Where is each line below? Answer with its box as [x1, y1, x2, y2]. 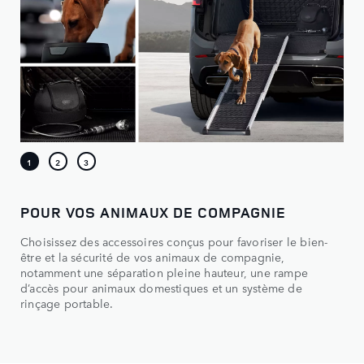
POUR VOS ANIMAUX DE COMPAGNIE [20, 201, 287, 222]
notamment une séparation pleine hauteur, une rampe [20, 263, 309, 280]
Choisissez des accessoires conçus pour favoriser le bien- [20, 232, 328, 249]
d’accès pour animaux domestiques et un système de [20, 279, 302, 296]
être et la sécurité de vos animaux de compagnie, [20, 248, 285, 265]
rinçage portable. [20, 294, 114, 311]
